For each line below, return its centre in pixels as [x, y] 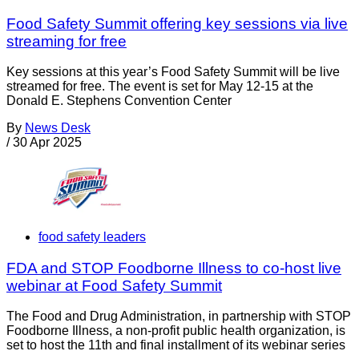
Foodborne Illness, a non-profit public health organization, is [176, 331]
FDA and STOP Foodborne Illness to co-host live [174, 268]
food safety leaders [92, 236]
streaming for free [67, 41]
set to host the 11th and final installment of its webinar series [176, 345]
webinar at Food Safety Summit [114, 285]
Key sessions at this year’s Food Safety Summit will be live [173, 72]
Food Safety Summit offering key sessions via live [177, 23]
